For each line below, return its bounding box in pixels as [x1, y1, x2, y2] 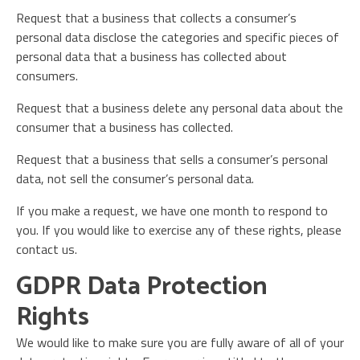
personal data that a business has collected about [16, 47, 287, 66]
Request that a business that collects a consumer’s [16, 8, 297, 27]
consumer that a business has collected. [16, 117, 233, 137]
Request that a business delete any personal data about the [16, 98, 343, 117]
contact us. [16, 239, 77, 259]
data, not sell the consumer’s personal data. [16, 169, 254, 188]
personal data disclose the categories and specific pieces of [16, 27, 339, 47]
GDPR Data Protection [16, 266, 268, 308]
